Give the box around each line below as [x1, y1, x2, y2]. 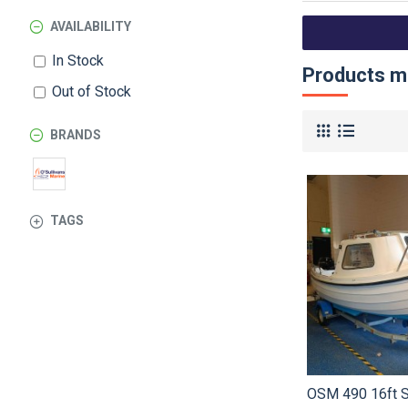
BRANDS [50, 127, 101, 142]
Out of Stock [52, 83, 131, 100]
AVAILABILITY [50, 19, 131, 34]
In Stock [52, 52, 104, 69]
